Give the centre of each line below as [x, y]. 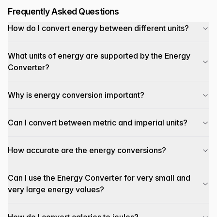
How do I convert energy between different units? [98, 28]
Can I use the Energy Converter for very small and [99, 178]
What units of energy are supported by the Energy [99, 56]
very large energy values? [56, 189]
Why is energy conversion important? [76, 95]
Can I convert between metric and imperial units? [98, 123]
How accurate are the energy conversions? [87, 150]
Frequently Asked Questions [63, 11]
